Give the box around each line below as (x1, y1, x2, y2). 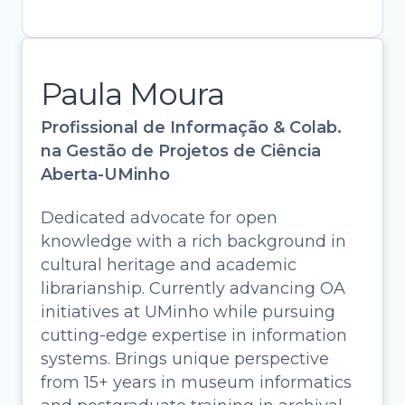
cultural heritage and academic (41, 255, 297, 275)
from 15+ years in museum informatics (41, 372, 352, 392)
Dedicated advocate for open (41, 208, 278, 228)
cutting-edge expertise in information (41, 325, 347, 345)
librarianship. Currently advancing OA (41, 278, 345, 298)
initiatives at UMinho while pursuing (41, 302, 335, 322)
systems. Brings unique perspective (41, 349, 329, 369)
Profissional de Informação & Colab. (41, 118, 342, 137)
